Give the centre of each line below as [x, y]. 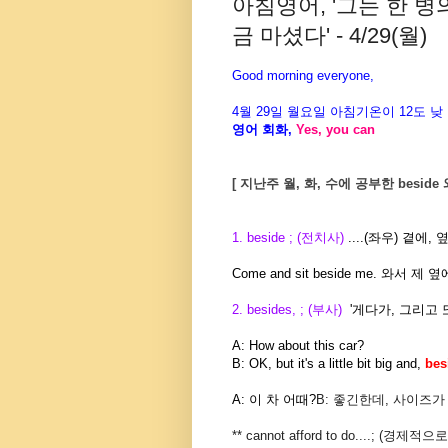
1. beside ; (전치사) [290, 238]
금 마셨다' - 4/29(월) [329, 36]
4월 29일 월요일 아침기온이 [313, 112]
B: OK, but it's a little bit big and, [326, 364]
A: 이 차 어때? [274, 400]
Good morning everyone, [303, 76]
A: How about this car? [298, 346]
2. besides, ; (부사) [287, 310]
